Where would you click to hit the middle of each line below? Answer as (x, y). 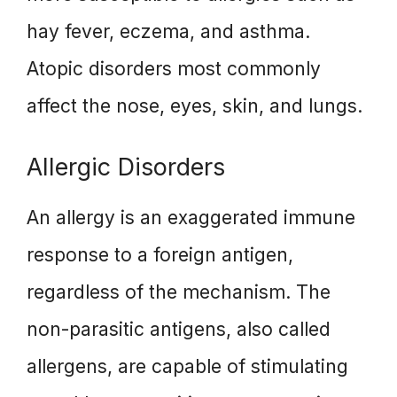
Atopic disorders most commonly (174, 69)
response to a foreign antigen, (160, 254)
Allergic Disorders (126, 167)
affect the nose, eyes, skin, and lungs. (195, 106)
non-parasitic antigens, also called (179, 329)
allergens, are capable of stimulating (187, 366)
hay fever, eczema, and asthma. (168, 32)
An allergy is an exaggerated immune (191, 217)
